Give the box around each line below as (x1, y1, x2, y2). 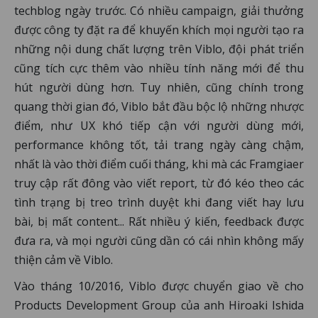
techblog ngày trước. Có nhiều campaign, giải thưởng (14, 3, 304, 19)
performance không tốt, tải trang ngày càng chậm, (14, 137, 304, 153)
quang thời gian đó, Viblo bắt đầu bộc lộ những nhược (14, 99, 304, 115)
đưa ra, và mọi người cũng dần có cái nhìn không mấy (14, 233, 304, 249)
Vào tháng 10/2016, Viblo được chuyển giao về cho (14, 278, 304, 295)
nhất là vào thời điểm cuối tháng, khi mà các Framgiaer (14, 156, 304, 172)
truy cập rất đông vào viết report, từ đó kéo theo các (14, 175, 304, 192)
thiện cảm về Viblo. (14, 252, 113, 268)
